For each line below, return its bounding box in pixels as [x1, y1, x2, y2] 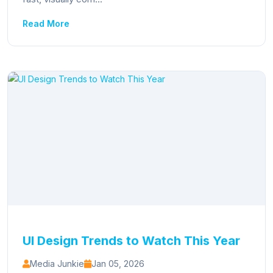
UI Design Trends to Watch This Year [23, 233, 240, 248]
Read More [23, 18, 69, 29]
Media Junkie [30, 258, 84, 269]
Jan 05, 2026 [91, 258, 144, 269]
